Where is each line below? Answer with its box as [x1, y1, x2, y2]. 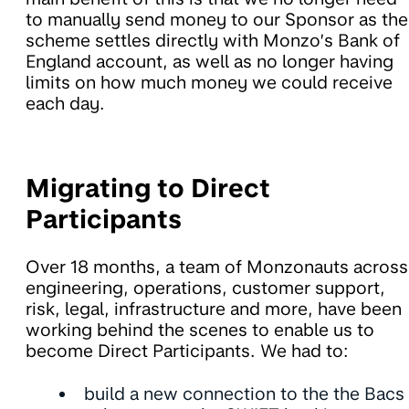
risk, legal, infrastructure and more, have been [26, 299, 402, 320]
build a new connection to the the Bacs [84, 383, 404, 405]
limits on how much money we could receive [26, 72, 393, 94]
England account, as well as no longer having [26, 51, 393, 73]
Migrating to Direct [26, 173, 270, 204]
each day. [26, 93, 105, 115]
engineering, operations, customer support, [26, 278, 385, 299]
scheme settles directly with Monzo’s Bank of [26, 30, 400, 52]
